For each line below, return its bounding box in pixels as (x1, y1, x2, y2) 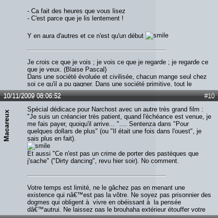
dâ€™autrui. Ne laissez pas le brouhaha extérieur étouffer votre (27, 206, 205, 214)
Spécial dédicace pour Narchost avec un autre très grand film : (27, 106, 203, 113)
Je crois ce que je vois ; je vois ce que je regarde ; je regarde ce (27, 58, 208, 66)
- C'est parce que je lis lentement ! (27, 14, 124, 22)
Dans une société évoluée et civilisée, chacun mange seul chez (27, 73, 207, 81)
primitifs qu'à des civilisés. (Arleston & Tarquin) (27, 102, 162, 110)
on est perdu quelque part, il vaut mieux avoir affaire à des (27, 95, 193, 103)
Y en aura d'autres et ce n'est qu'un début (27, 32, 145, 39)
